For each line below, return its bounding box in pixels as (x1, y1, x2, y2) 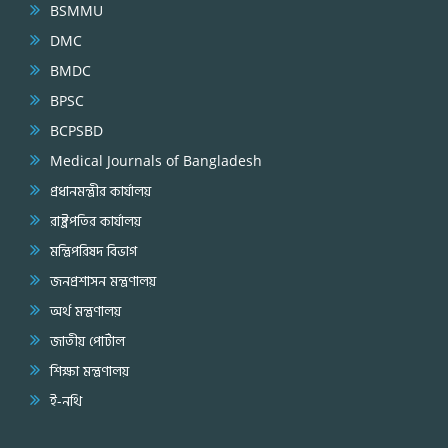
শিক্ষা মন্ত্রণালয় (50, 360, 129, 380)
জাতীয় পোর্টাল (50, 330, 125, 350)
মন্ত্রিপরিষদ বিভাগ (50, 240, 137, 260)
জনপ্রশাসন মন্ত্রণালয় (50, 270, 156, 290)
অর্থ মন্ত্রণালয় (50, 300, 121, 320)
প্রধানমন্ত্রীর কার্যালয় (50, 180, 151, 200)
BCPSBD (50, 120, 103, 140)
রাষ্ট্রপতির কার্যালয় (50, 210, 141, 230)
